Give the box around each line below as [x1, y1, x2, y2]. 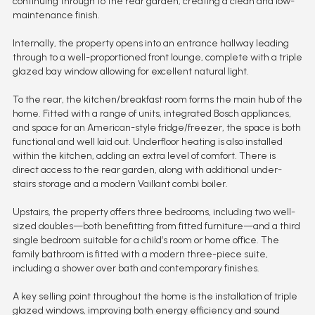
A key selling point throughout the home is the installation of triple [12, 290, 297, 302]
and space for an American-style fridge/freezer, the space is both [12, 121, 301, 134]
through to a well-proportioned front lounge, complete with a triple [12, 51, 302, 63]
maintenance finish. [12, 8, 100, 21]
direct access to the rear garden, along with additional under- [12, 163, 282, 176]
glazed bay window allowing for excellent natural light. [12, 65, 249, 77]
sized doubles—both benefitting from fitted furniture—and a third [12, 219, 300, 232]
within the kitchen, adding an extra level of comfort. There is [12, 149, 276, 162]
